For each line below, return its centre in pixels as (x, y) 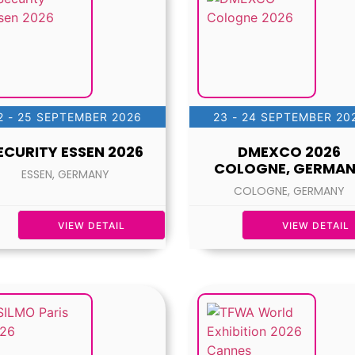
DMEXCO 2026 (290, 152)
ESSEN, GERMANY (66, 175)
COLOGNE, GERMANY (290, 191)
